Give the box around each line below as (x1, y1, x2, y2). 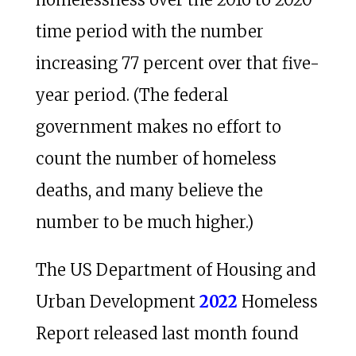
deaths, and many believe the (35, 180, 263, 200)
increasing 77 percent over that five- (35, 52, 319, 73)
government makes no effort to (35, 116, 281, 137)
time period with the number (35, 21, 264, 41)
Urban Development (35, 291, 199, 311)
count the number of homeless (35, 148, 277, 168)
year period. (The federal (35, 84, 228, 105)
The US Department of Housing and (35, 259, 316, 280)
